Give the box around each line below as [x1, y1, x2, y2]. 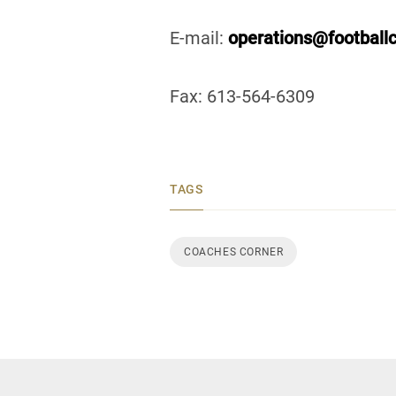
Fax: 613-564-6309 [170, 86, 315, 107]
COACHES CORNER [184, 246, 284, 258]
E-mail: [170, 27, 228, 49]
